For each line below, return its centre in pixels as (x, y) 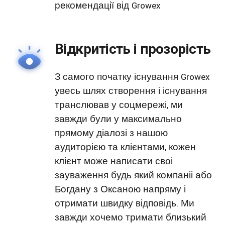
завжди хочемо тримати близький (131, 217)
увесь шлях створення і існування (131, 91)
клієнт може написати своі (114, 161)
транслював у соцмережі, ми (119, 105)
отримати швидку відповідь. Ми (125, 203)
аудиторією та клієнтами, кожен (125, 147)
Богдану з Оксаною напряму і (120, 189)
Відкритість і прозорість (133, 49)
